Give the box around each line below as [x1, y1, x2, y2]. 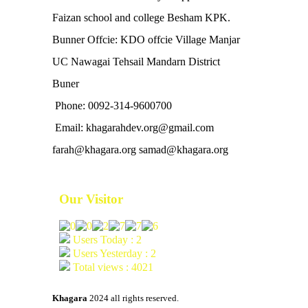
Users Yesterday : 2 [70, 247, 156, 259]
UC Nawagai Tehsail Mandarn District [52, 56, 220, 68]
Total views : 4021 [70, 261, 153, 273]
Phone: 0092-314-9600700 [55, 100, 172, 112]
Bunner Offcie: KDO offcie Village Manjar [52, 34, 240, 46]
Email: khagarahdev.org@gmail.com [55, 122, 214, 134]
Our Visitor [59, 192, 123, 207]
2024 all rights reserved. [89, 292, 179, 303]
